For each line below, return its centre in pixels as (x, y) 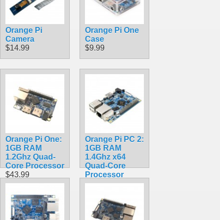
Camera (20, 39)
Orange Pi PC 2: (114, 139)
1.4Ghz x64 (105, 157)
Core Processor (35, 165)
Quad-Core (105, 165)
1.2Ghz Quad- (30, 157)
